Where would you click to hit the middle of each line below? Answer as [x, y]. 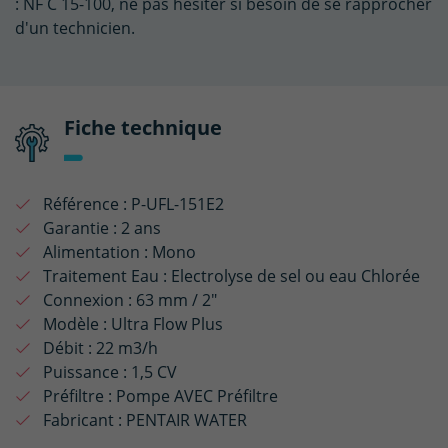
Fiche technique [143, 128]
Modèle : [75, 324]
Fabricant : [82, 420]
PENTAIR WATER [186, 420]
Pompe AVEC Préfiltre [197, 396]
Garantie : [80, 228]
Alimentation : [95, 252]
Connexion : [87, 300]
